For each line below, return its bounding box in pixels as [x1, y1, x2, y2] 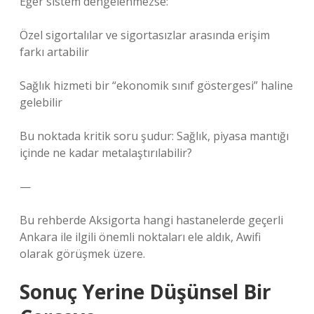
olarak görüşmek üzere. [20, 246, 145, 261]
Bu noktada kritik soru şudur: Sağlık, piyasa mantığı [20, 128, 289, 144]
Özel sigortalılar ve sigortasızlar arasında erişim [20, 27, 270, 43]
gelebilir [20, 95, 62, 110]
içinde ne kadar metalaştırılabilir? [20, 145, 192, 161]
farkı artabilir [20, 44, 89, 60]
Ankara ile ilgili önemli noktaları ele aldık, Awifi [20, 229, 261, 245]
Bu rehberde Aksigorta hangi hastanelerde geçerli [20, 212, 283, 228]
